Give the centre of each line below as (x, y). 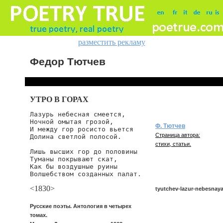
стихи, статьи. (173, 144)
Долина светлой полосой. (76, 137)
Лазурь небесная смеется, (78, 114)
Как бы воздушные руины (74, 167)
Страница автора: (178, 135)
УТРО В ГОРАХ (59, 99)
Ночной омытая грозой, (72, 122)
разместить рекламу (111, 42)
